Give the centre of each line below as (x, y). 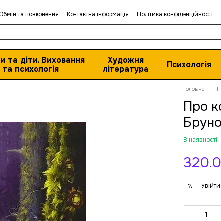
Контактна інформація (98, 14)
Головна (194, 89)
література (126, 69)
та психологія (30, 69)
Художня (126, 60)
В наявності (201, 140)
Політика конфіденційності (175, 14)
